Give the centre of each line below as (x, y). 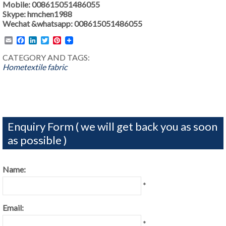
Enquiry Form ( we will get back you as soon (112, 126)
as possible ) (37, 140)
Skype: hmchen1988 (37, 14)
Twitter (62, 40)
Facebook (42, 40)
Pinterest (77, 40)
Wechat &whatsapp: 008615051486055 (72, 23)
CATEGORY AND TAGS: (46, 57)
